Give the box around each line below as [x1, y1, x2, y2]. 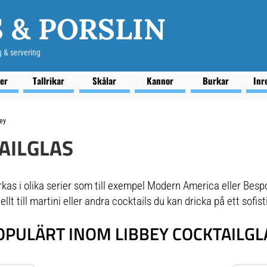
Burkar [203, 74, 229, 87]
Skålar [92, 74, 116, 87]
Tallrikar [33, 74, 64, 87]
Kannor [147, 74, 173, 87]
